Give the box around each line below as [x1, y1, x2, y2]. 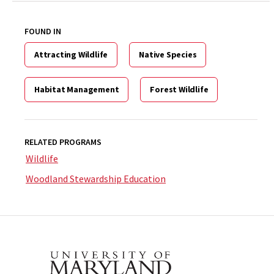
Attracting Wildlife [34, 49, 108, 60]
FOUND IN [24, 26, 61, 37]
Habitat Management [34, 84, 119, 95]
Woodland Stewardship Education [26, 172, 166, 185]
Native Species [139, 49, 197, 60]
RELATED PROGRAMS [24, 136, 102, 147]
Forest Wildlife [150, 84, 209, 95]
